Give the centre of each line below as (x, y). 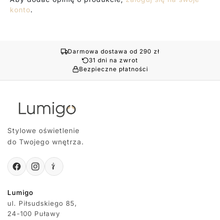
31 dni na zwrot (113, 60)
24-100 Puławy (34, 214)
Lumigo (20, 193)
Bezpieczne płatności (113, 69)
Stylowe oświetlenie (43, 131)
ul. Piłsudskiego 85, (42, 204)
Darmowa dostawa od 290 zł (113, 52)
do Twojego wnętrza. (46, 142)
